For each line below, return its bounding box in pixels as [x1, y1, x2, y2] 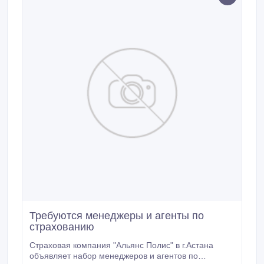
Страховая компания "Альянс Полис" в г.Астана [29, 240, 213, 250]
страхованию [29, 221, 94, 233]
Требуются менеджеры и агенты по [29, 210, 204, 222]
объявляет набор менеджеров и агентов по [29, 251, 198, 260]
